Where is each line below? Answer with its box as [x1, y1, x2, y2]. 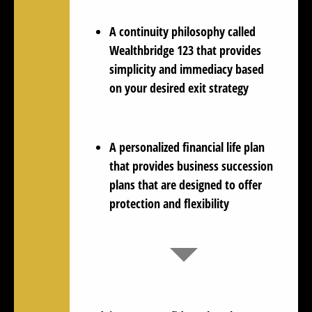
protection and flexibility [109, 194, 229, 212]
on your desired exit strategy [109, 79, 249, 96]
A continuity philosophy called [109, 22, 256, 40]
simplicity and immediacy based [109, 60, 264, 77]
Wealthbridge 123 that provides [109, 41, 261, 58]
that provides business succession [109, 157, 273, 174]
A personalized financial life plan [109, 138, 268, 155]
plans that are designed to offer [109, 175, 262, 193]
